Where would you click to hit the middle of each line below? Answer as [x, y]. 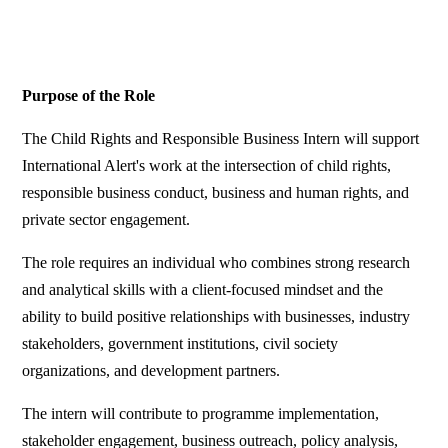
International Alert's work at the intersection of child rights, [207, 166]
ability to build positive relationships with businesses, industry [216, 317]
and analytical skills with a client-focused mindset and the [203, 290]
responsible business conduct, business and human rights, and [216, 193]
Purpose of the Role [89, 96]
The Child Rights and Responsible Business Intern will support [221, 139]
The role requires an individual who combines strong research [216, 263]
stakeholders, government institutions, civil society [180, 344]
